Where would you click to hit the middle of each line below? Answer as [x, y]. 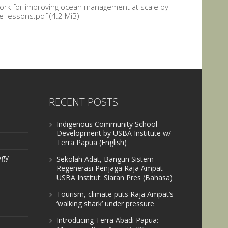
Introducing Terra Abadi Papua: [107, 220]
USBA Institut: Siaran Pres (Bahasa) [115, 177]
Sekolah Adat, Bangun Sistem [105, 159]
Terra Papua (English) [92, 142]
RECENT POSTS [83, 102]
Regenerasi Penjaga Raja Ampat [110, 168]
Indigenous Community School [107, 124]
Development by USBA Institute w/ [114, 133]
